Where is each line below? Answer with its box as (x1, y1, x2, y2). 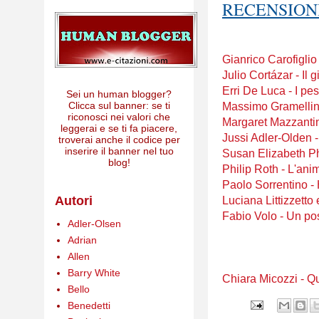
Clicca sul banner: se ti (68, 100, 170, 111)
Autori (55, 194, 93, 208)
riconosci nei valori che (68, 111, 170, 122)
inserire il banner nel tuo (64, 145, 174, 157)
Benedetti (67, 299, 110, 311)
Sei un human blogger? (66, 88, 172, 100)
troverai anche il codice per (58, 134, 180, 145)
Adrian (67, 234, 97, 246)
